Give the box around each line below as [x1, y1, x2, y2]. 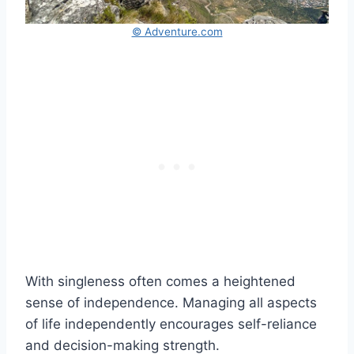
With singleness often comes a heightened [25, 273, 296, 289]
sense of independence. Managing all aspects [25, 294, 317, 311]
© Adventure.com [131, 24, 223, 38]
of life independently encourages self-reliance [25, 315, 317, 332]
